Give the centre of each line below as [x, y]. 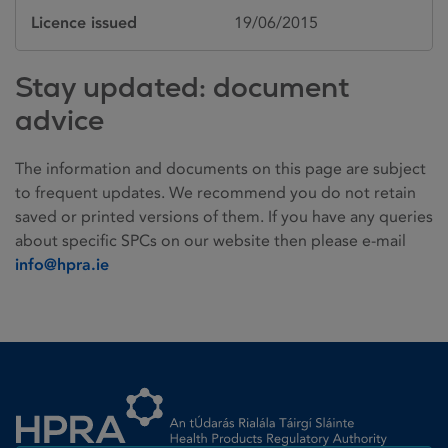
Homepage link [69, 382]
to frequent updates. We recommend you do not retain [215, 192]
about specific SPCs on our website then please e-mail [210, 240]
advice [59, 119]
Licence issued [84, 22]
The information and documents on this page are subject [220, 168]
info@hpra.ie [62, 264]
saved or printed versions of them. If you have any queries [224, 216]
